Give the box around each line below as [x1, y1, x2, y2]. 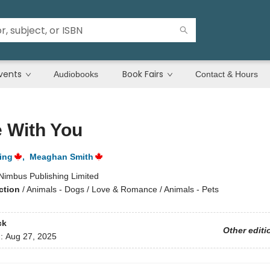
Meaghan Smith [29, 152, 93, 162]
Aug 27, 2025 [5, 231, 57, 242]
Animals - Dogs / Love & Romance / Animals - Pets [26, 184, 219, 194]
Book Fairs [122, 68, 163, 80]
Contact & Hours [195, 69, 258, 79]
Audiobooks [54, 69, 98, 79]
